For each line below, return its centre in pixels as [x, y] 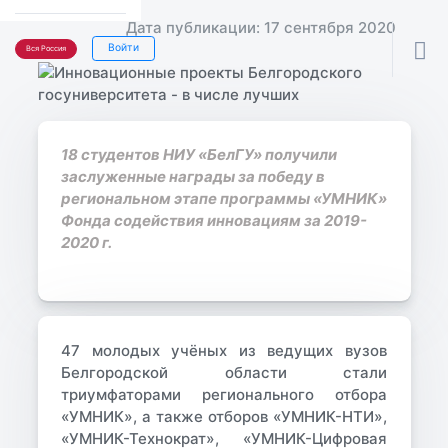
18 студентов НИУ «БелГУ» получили [198, 155]
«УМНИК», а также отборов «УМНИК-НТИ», [224, 416]
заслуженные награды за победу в [192, 177]
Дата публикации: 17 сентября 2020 [260, 28]
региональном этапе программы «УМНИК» [223, 199]
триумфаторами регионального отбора [224, 394]
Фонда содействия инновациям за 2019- [213, 221]
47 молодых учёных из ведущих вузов [224, 350]
